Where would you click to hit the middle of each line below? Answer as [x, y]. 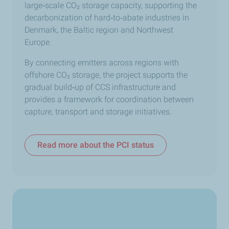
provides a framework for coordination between [109, 100]
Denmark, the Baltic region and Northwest [99, 30]
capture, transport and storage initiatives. [98, 112]
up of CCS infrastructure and [125, 87]
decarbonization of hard [67, 18]
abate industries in [156, 18]
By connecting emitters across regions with [102, 63]
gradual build [48, 87]
